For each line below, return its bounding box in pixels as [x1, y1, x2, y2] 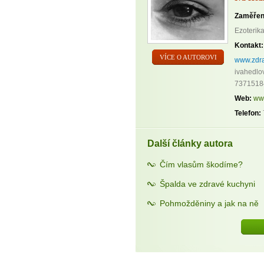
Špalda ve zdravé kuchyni [160, 179, 255, 189]
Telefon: [235, 108, 261, 117]
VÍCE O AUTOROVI [159, 54, 217, 61]
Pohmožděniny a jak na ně [160, 199, 259, 209]
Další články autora [147, 138, 233, 148]
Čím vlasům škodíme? [160, 159, 243, 169]
